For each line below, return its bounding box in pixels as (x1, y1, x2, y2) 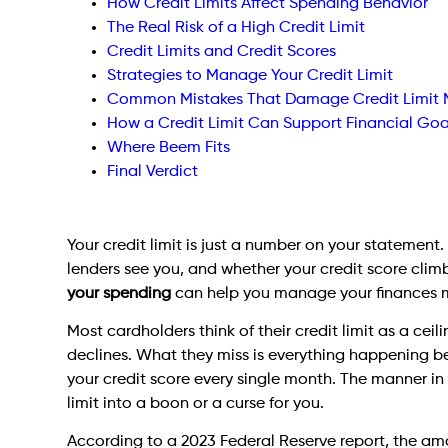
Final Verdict (107, 163, 199, 180)
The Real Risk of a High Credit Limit (107, 19, 366, 36)
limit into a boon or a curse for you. (67, 395, 325, 412)
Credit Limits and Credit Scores (107, 43, 337, 60)
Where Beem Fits (107, 139, 231, 156)
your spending (67, 285, 172, 302)
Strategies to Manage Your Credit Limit (107, 67, 394, 84)
